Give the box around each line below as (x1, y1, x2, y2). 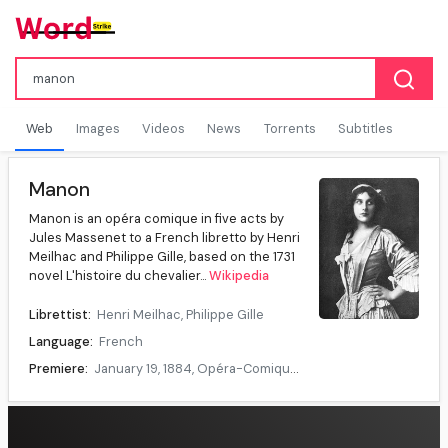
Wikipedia (209, 267, 269, 285)
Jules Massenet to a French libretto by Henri (29, 229, 300, 247)
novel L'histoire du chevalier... (29, 267, 209, 285)
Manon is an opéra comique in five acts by (29, 210, 284, 228)
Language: (29, 333, 93, 351)
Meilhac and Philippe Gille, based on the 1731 (29, 248, 295, 266)
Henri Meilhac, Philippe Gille (97, 306, 264, 324)
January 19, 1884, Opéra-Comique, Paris (94, 360, 290, 378)
